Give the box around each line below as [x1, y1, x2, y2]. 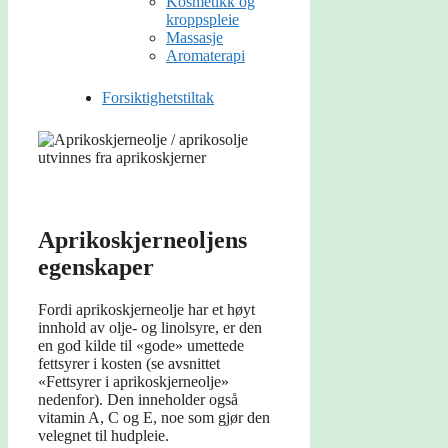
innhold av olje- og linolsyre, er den [38, 319, 262, 337]
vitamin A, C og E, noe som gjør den [38, 409, 270, 427]
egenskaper [38, 254, 154, 281]
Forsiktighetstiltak [102, 89, 214, 107]
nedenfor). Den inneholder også [38, 391, 238, 409]
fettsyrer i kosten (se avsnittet [38, 355, 220, 373]
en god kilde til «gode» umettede [38, 337, 244, 355]
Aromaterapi [166, 47, 245, 65]
